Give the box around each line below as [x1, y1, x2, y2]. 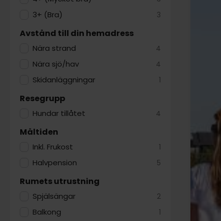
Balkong [33, 207, 62, 217]
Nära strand [33, 43, 76, 53]
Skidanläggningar [33, 74, 96, 85]
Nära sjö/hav [33, 59, 79, 69]
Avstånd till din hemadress [20, 28, 134, 39]
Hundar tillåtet [33, 108, 86, 118]
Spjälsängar [33, 191, 76, 201]
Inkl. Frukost [33, 142, 74, 152]
